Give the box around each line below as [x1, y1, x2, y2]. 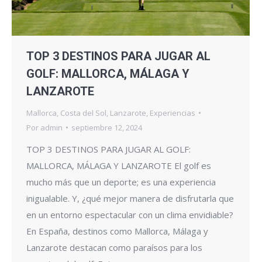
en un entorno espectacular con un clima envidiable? [26, 208, 233, 220]
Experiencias [150, 107, 195, 118]
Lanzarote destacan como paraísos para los [26, 241, 202, 253]
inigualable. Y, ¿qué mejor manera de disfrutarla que [26, 192, 234, 204]
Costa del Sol [60, 107, 106, 118]
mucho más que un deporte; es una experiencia [26, 175, 216, 188]
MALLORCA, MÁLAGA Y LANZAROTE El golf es [26, 159, 211, 171]
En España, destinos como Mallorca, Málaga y [26, 225, 208, 237]
